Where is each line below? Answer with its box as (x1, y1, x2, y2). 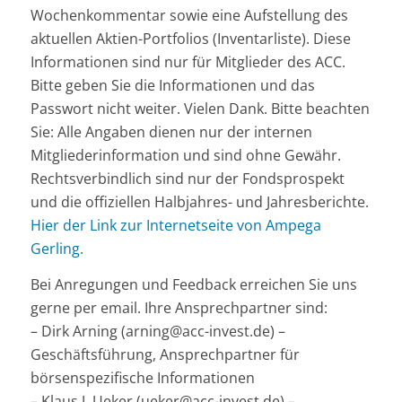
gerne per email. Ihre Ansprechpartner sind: (30, 297, 328, 318)
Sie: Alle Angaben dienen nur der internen (30, 122, 312, 143)
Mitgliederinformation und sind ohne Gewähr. (30, 145, 341, 166)
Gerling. (30, 239, 83, 259)
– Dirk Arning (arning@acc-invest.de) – (30, 320, 285, 341)
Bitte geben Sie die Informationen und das (30, 75, 315, 96)
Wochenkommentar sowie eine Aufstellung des (30, 5, 348, 26)
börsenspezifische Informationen (30, 367, 255, 388)
